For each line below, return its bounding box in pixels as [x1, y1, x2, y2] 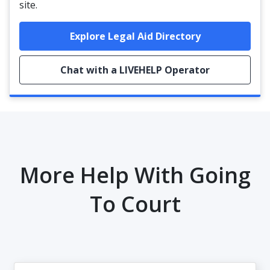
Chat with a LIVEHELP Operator [60, 63, 210, 77]
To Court [89, 189, 181, 219]
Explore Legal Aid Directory [69, 30, 201, 43]
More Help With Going [19, 160, 251, 190]
